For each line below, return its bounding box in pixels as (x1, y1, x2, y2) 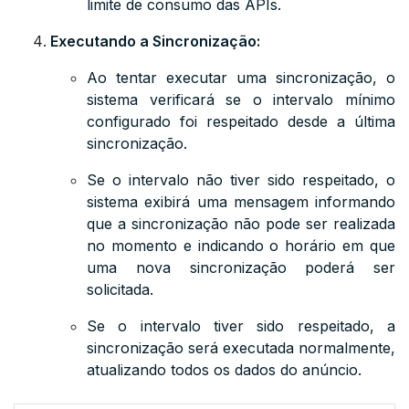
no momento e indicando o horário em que (87, 236, 395, 255)
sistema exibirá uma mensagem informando (87, 193, 395, 211)
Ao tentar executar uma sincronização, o (87, 68, 395, 87)
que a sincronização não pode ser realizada (87, 215, 395, 233)
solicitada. (87, 280, 153, 299)
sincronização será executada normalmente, (87, 339, 395, 357)
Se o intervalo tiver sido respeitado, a (87, 317, 395, 335)
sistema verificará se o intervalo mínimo (87, 90, 395, 109)
